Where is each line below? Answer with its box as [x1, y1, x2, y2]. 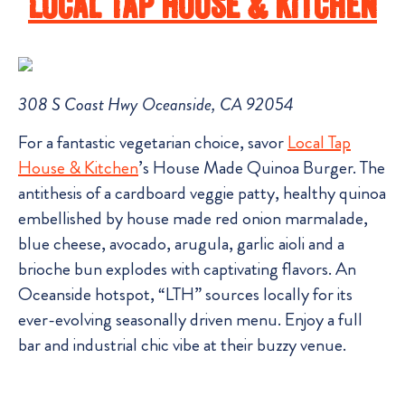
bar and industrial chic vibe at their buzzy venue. [18, 331, 346, 358]
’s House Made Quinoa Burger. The [138, 154, 385, 181]
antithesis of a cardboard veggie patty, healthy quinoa [18, 179, 386, 206]
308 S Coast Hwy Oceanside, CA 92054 [18, 90, 294, 118]
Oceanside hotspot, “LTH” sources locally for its [18, 280, 353, 307]
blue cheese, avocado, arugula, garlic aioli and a [18, 230, 344, 257]
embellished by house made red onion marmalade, [18, 204, 368, 231]
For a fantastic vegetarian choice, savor [18, 128, 287, 155]
